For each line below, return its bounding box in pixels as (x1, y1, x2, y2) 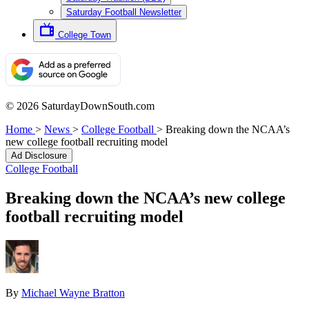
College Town (58, 30, 111, 40)
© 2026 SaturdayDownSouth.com (6, 100, 154, 112)
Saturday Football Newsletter (66, 7, 181, 17)
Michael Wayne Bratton (21, 286, 125, 299)
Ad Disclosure (11, 150, 67, 161)
